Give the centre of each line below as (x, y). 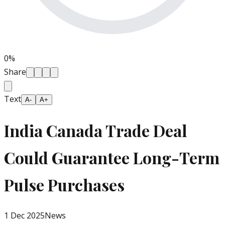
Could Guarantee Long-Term (112, 157)
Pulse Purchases (64, 184)
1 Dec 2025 (24, 216)
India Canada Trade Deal (95, 130)
